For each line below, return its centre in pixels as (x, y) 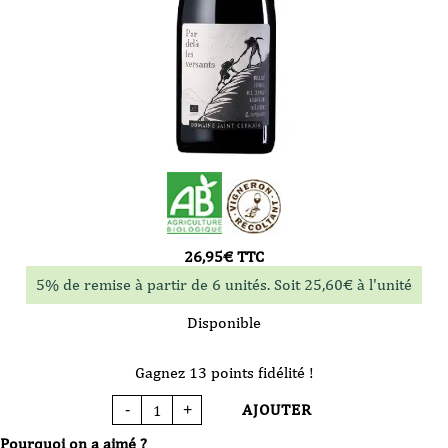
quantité (163, 409)
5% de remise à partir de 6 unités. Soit (170, 285)
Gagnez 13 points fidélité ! (224, 373)
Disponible (224, 323)
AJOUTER (277, 410)
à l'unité (382, 285)
